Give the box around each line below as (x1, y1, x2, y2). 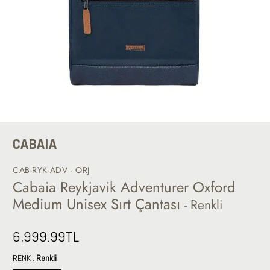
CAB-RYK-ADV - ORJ (13, 164, 90, 176)
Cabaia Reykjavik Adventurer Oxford (13, 177, 236, 198)
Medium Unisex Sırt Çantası (13, 193, 184, 215)
